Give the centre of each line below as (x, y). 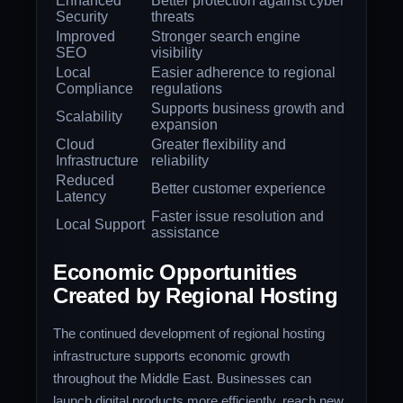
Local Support (101, 224)
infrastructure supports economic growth (172, 356)
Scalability (90, 116)
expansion (185, 124)
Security (82, 16)
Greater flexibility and (219, 144)
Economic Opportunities (175, 273)
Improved (86, 36)
